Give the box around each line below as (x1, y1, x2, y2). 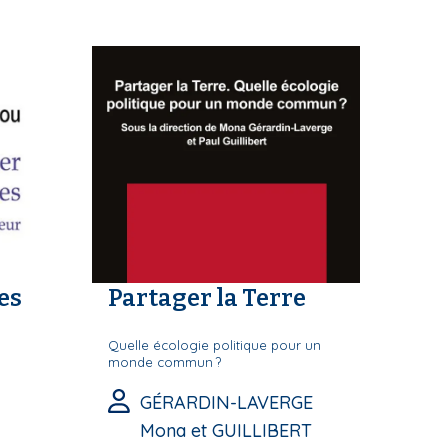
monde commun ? (108, 353, 221, 370)
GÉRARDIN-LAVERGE (140, 390, 313, 414)
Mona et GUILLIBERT (140, 418, 312, 442)
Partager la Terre (108, 283, 306, 312)
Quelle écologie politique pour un (108, 336, 321, 353)
